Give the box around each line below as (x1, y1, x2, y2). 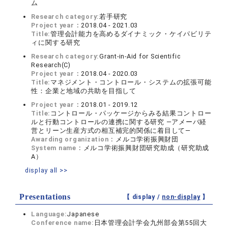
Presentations (19, 192, 71, 202)
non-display (162, 193, 201, 201)
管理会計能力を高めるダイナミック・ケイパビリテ (50, 30, 212, 38)
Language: (31, 210, 67, 218)
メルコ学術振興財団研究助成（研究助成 (83, 144, 210, 152)
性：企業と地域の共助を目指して (31, 87, 136, 95)
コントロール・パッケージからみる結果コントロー (50, 109, 212, 118)
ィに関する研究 (31, 39, 80, 47)
